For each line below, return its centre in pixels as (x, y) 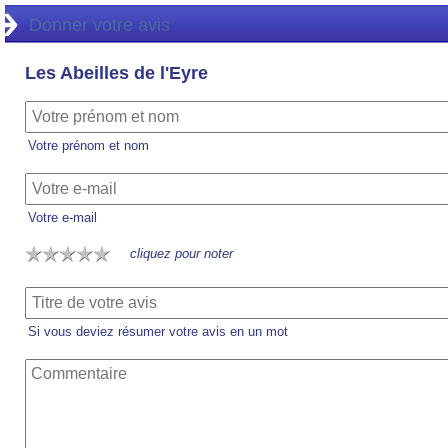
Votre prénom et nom (88, 145)
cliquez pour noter (181, 253)
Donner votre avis (99, 25)
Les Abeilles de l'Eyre (116, 73)
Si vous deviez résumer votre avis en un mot (158, 331)
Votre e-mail (62, 217)
